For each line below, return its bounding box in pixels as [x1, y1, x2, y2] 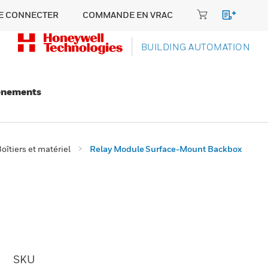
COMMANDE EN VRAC [83, 10, 173, 20]
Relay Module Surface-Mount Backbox [90, 144, 242, 154]
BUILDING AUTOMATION [141, 41, 250, 52]
